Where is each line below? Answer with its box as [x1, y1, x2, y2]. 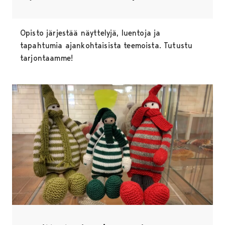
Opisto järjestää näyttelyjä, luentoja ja [20, 28, 161, 38]
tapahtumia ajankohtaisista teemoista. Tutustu [20, 41, 193, 51]
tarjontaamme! [20, 53, 73, 63]
